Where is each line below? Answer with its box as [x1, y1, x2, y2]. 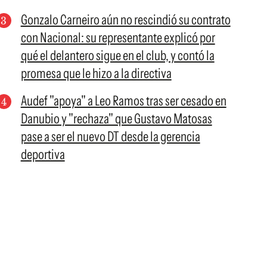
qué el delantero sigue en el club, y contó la [20, 47, 215, 64]
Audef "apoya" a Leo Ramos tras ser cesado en [20, 92, 226, 109]
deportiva [20, 146, 65, 163]
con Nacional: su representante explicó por [20, 29, 215, 46]
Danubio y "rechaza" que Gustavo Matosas [20, 110, 212, 127]
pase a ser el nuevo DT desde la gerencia [20, 128, 200, 145]
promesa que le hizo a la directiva [20, 65, 172, 82]
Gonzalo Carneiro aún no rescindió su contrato [20, 11, 231, 28]
